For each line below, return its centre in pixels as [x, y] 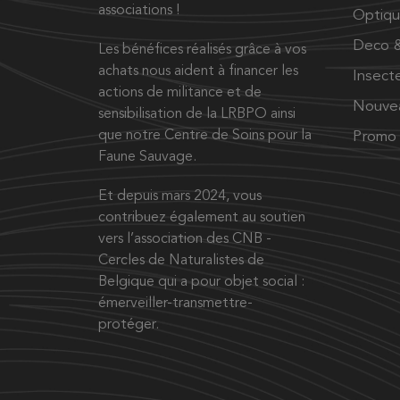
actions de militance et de [180, 92]
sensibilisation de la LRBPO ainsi [197, 114]
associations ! [139, 10]
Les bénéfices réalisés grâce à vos [202, 50]
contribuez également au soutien [202, 217]
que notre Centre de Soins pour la [205, 135]
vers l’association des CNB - [185, 239]
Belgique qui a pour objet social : [201, 282]
